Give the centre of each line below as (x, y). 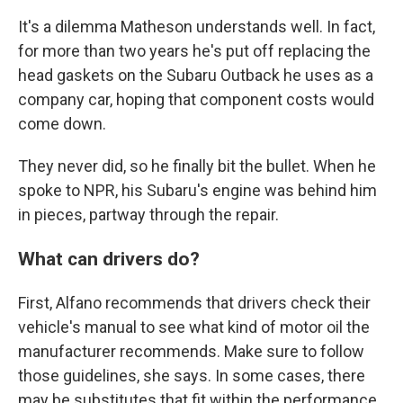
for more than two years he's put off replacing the (194, 51)
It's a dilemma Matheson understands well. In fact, (197, 27)
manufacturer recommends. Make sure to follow (191, 351)
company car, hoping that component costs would (196, 99)
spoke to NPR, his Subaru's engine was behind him (197, 190)
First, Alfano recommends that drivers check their (194, 303)
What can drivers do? (111, 259)
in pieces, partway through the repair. (148, 215)
